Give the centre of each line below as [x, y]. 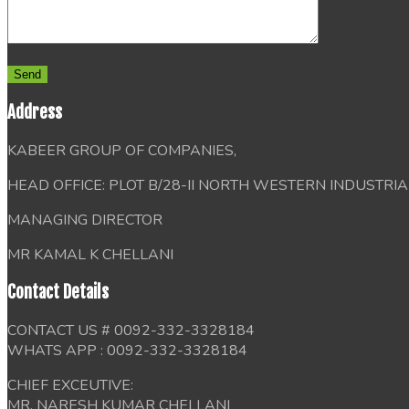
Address [35, 113]
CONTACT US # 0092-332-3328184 [131, 331]
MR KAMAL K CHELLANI [90, 254]
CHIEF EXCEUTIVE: [70, 386]
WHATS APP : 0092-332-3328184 [127, 351]
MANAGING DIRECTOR [85, 220]
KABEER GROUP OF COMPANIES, [122, 150]
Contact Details [58, 293]
